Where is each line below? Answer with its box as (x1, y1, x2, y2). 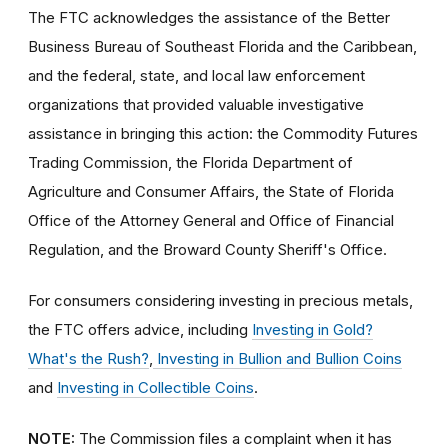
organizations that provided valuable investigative (28, 94, 364, 114)
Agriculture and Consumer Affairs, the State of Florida (28, 181, 394, 201)
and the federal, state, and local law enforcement (28, 65, 365, 85)
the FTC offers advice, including (28, 319, 252, 339)
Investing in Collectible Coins (57, 377, 254, 397)
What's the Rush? (28, 348, 149, 368)
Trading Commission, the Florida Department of (28, 152, 353, 172)
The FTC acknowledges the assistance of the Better (28, 7, 390, 27)
